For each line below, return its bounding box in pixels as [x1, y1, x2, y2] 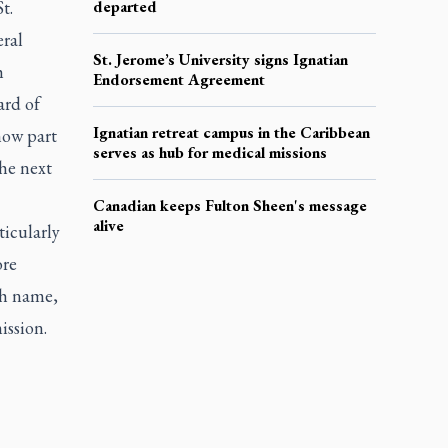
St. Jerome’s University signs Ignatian [92, 48, 348, 70]
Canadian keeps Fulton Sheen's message [92, 194, 367, 216]
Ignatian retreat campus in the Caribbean [92, 121, 370, 143]
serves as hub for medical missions [92, 141, 327, 163]
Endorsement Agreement [92, 68, 265, 90]
